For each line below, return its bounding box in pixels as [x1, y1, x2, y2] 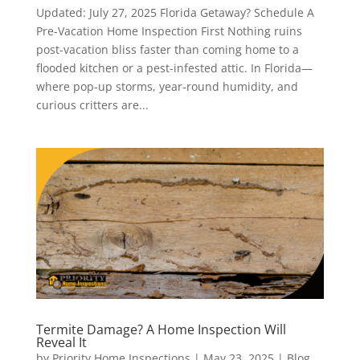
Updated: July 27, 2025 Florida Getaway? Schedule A [35, 5, 314, 21]
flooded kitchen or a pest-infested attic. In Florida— [35, 60, 313, 76]
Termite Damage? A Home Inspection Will [35, 320, 286, 338]
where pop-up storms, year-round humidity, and [35, 79, 298, 95]
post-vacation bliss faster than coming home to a [35, 42, 299, 58]
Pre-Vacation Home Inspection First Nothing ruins [35, 23, 302, 39]
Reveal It [35, 333, 87, 351]
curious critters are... [35, 97, 149, 113]
